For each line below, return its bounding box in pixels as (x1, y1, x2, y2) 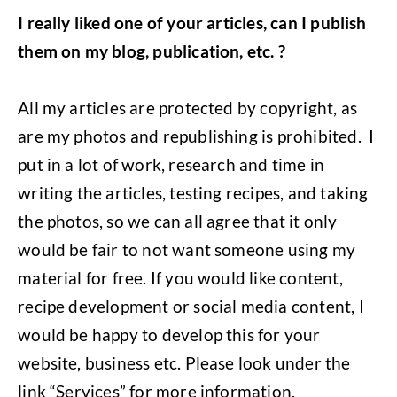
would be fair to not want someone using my (18, 238, 356, 260)
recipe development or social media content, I (18, 295, 364, 316)
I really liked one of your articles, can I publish (18, 12, 367, 33)
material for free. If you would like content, (18, 267, 343, 288)
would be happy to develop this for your (18, 323, 321, 345)
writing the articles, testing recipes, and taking (18, 182, 369, 203)
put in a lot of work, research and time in (18, 153, 325, 175)
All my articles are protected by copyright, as (18, 97, 357, 118)
